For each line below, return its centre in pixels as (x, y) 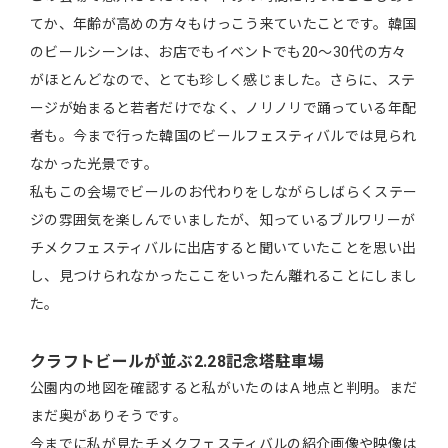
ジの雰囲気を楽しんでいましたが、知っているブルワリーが (223, 220)
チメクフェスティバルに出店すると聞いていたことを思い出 (223, 248)
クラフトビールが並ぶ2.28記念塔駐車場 (177, 362)
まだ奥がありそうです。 (108, 416)
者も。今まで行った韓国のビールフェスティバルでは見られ (223, 136)
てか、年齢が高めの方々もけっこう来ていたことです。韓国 (223, 24)
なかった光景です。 (94, 164)
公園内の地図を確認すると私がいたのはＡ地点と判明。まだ (224, 388)
